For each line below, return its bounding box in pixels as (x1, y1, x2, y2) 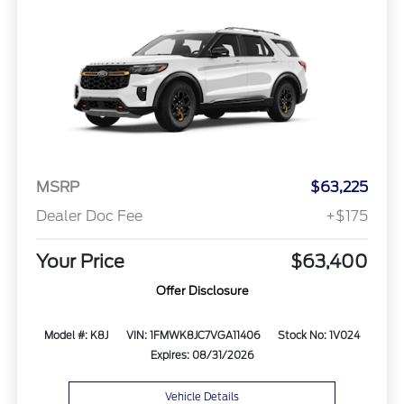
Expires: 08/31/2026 (150, 349, 254, 363)
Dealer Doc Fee (35, 207, 142, 225)
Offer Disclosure (155, 284, 249, 298)
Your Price (35, 251, 124, 273)
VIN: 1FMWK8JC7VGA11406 (125, 329, 261, 343)
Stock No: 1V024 (277, 329, 360, 343)
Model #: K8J (44, 329, 109, 343)
